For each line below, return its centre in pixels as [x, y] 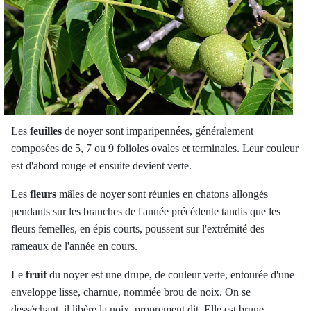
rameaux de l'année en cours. [74, 246]
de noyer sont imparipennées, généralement [158, 131]
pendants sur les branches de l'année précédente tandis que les [146, 212]
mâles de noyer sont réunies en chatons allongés [162, 194]
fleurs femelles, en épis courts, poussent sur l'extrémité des [138, 229]
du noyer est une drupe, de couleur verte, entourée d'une [170, 275]
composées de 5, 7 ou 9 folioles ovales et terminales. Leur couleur [155, 149]
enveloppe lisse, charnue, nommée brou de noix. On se [131, 292]
